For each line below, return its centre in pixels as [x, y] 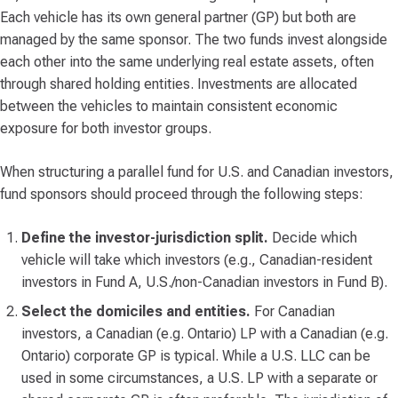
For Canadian [295, 311]
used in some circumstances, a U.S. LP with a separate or [199, 378]
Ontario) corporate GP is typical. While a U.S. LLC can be [196, 356]
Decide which [313, 238]
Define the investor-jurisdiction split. [145, 238]
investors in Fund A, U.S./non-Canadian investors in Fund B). [204, 282]
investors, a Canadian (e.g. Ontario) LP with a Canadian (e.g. [205, 334]
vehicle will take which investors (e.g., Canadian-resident [197, 260]
